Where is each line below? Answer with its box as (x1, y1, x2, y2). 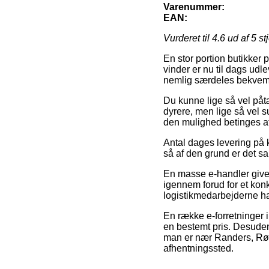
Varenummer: (163, 2, 225, 13)
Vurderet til (163, 33, 212, 44)
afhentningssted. (163, 243, 234, 254)
